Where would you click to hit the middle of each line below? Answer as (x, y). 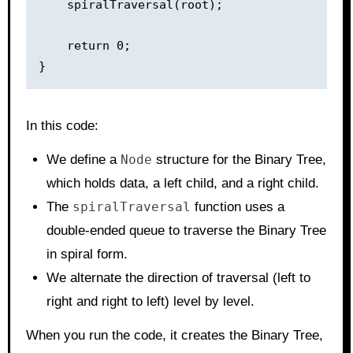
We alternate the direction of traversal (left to (178, 277)
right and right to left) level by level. (150, 301)
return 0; (84, 45)
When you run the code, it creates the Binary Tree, (174, 335)
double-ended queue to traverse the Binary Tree (186, 230)
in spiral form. (87, 254)
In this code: (62, 125)
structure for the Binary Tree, (239, 159)
